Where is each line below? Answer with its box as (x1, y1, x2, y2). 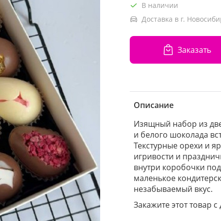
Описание (134, 100, 174, 110)
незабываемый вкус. (134, 184, 213, 194)
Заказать (177, 44, 211, 55)
